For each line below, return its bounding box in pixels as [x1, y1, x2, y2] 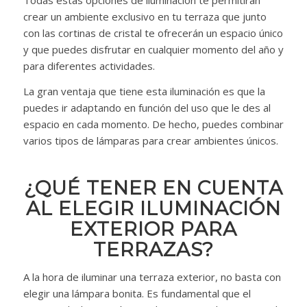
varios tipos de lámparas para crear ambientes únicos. [23, 134, 278, 148]
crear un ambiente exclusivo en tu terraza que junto [23, 10, 267, 24]
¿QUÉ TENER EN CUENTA [23, 176, 283, 200]
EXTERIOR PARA [69, 217, 237, 241]
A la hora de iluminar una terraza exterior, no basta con [23, 269, 281, 284]
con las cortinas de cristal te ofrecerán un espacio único [23, 26, 283, 40]
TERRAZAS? [93, 238, 214, 262]
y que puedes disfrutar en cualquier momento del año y [23, 42, 284, 57]
